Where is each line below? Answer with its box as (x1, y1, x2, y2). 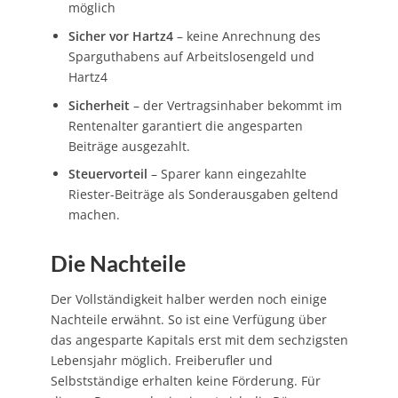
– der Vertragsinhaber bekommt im (129, 96, 342, 114)
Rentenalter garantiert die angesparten (68, 116, 303, 134)
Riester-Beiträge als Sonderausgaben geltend (68, 186, 338, 203)
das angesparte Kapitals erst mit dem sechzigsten (50, 330, 348, 348)
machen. (68, 206, 120, 224)
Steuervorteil (68, 165, 147, 183)
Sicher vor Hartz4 (68, 27, 173, 44)
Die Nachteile (50, 250, 186, 277)
